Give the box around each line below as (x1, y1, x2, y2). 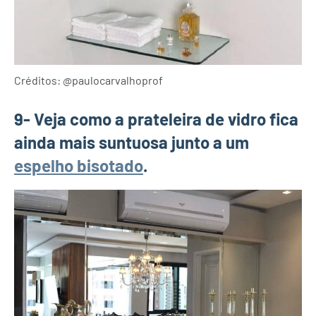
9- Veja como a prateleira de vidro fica (14, 108, 298, 129)
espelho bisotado (14, 154, 143, 176)
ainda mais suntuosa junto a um (14, 131, 249, 152)
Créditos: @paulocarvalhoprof (14, 73, 163, 87)
